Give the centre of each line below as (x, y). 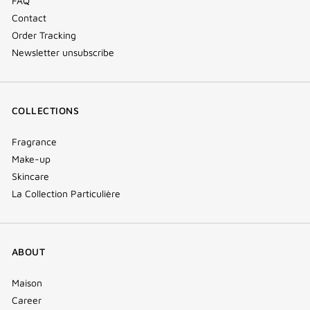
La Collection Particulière (66, 194)
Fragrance (34, 142)
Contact (29, 18)
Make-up (31, 159)
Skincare (30, 176)
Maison (27, 283)
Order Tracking (44, 35)
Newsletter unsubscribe (63, 53)
